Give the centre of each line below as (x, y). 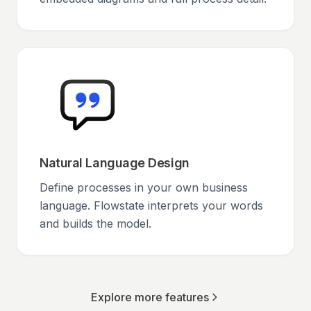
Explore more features (150, 297)
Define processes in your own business (144, 187)
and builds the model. (95, 224)
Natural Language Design (115, 163)
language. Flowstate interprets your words (151, 205)
